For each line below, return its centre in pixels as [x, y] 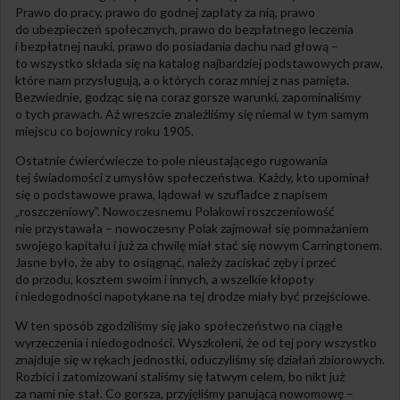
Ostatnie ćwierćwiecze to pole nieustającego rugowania [171, 160]
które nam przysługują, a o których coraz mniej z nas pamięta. [182, 79]
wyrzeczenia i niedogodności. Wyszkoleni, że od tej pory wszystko [196, 342]
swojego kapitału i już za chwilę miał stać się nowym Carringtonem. [199, 245]
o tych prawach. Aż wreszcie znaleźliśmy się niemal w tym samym [192, 113]
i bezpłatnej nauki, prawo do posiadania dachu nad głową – [177, 46]
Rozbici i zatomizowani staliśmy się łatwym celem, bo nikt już [180, 376]
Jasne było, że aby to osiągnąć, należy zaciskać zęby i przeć [176, 262]
